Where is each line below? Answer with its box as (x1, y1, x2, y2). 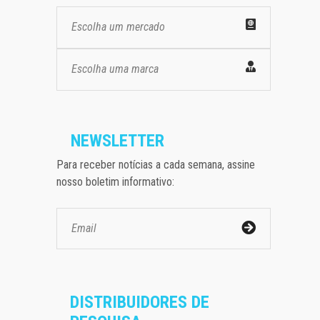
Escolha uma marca (71, 61, 159, 76)
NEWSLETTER (71, 130, 164, 151)
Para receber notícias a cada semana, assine (56, 157, 255, 171)
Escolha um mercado (71, 19, 165, 34)
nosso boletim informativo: (56, 174, 174, 189)
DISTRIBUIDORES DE (70, 291, 209, 312)
